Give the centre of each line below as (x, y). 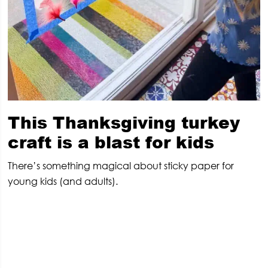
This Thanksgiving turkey (124, 122)
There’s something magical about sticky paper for (121, 165)
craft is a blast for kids (111, 141)
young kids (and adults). (63, 181)
